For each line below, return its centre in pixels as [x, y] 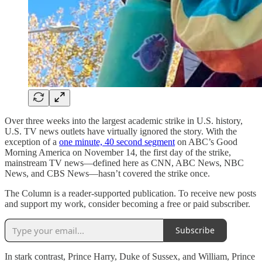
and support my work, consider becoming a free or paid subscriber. [127, 204]
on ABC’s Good [206, 142]
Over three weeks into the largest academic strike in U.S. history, [124, 120]
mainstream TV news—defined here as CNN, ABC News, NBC [124, 163]
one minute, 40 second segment [117, 142]
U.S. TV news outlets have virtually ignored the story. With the [121, 131]
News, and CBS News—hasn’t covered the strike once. [108, 173]
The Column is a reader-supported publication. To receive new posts [130, 193]
